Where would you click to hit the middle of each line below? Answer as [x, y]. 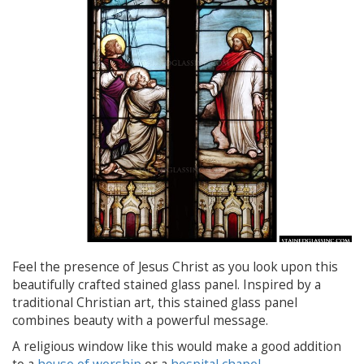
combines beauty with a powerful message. [140, 320]
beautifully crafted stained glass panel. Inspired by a [167, 284]
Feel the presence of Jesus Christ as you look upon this [175, 266]
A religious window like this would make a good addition [177, 346]
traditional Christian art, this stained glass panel [155, 302]
